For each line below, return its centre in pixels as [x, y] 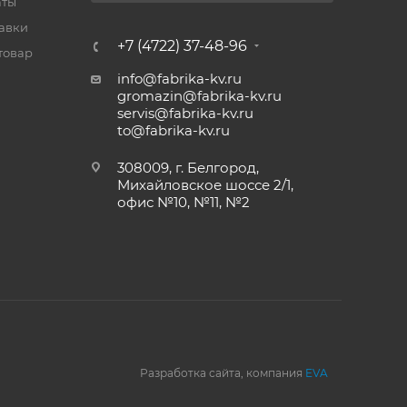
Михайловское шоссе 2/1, [205, 185]
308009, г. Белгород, [188, 168]
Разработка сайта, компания [223, 373]
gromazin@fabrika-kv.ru [199, 96]
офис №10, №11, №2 [183, 202]
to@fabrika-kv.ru [173, 130]
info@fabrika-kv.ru [179, 79]
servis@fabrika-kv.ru [185, 113]
